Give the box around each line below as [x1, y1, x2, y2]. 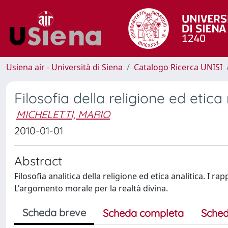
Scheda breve [22, 206, 86, 219]
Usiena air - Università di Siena [6, 62, 123, 73]
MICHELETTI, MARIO [16, 108, 110, 121]
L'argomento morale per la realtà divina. [14, 183, 168, 194]
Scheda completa [103, 207, 184, 219]
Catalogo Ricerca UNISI [134, 62, 222, 73]
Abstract [14, 153, 62, 168]
